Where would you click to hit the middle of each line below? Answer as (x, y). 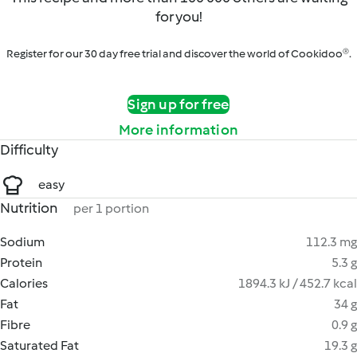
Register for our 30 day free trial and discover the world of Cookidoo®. (178, 54)
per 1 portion (111, 208)
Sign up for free (178, 104)
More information (178, 130)
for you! (178, 17)
